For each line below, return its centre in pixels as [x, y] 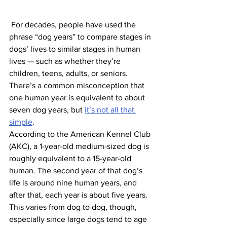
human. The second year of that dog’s [77, 170]
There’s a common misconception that [78, 85]
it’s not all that [110, 109]
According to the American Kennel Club [81, 134]
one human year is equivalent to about [78, 97]
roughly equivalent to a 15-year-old [71, 158]
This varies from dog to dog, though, [74, 207]
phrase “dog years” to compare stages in [81, 36]
